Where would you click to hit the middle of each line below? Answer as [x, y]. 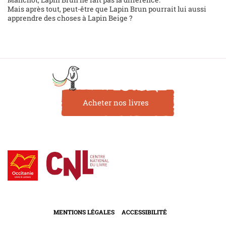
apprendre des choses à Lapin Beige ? [70, 18]
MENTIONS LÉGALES [84, 212]
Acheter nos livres [116, 103]
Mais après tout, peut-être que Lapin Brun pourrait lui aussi [107, 9]
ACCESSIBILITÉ [144, 212]
